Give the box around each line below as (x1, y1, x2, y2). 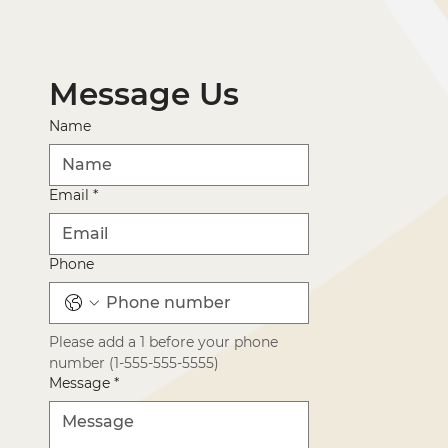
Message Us (49, 74, 240, 113)
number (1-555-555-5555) (49, 353, 220, 372)
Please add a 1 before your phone (49, 332, 279, 351)
